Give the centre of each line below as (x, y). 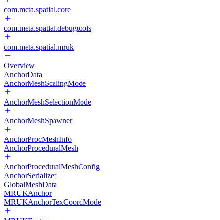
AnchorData (23, 74)
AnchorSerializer (30, 176)
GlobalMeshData (30, 184)
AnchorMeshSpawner (38, 121)
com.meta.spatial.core (37, 10)
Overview (19, 66)
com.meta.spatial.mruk (39, 47)
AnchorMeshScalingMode (45, 83)
